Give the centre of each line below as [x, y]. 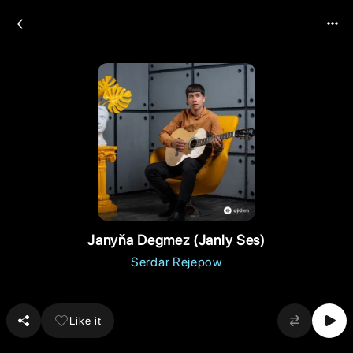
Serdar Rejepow [176, 262]
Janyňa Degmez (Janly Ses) [176, 240]
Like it [85, 320]
